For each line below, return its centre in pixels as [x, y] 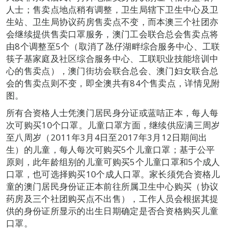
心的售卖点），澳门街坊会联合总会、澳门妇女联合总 [112, 71]
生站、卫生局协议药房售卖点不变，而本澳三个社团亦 [112, 22]
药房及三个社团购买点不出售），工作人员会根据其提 [112, 199]
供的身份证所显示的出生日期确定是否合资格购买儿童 [112, 211]
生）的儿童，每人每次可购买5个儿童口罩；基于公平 [111, 150]
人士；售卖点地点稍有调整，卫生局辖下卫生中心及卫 [112, 9]
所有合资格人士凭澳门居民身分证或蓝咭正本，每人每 [112, 113]
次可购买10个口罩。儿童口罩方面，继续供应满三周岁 [113, 125]
